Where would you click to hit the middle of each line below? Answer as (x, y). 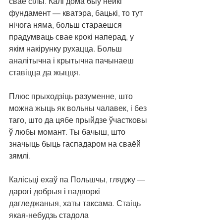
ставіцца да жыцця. (45, 73)
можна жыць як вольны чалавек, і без (79, 108)
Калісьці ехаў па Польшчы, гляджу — (78, 180)
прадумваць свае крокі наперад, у (72, 37)
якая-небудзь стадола (50, 215)
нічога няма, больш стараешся (66, 25)
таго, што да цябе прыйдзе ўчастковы (79, 120)
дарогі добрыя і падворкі (55, 192)
